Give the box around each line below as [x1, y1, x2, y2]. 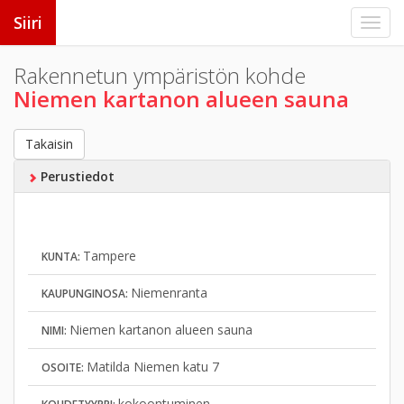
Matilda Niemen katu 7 [87, 358, 219, 375]
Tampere [83, 247, 136, 264]
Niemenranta [131, 284, 207, 301]
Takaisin [25, 135, 73, 152]
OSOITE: [41, 360, 87, 375]
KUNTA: [41, 249, 83, 264]
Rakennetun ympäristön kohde [14, 60, 306, 90]
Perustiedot [36, 168, 115, 185]
